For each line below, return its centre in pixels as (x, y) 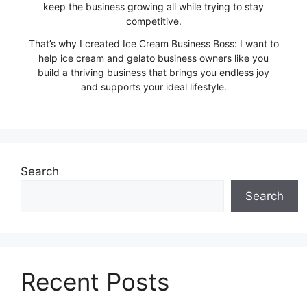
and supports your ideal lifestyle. (153, 86)
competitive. (153, 21)
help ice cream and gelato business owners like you (153, 58)
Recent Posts (95, 281)
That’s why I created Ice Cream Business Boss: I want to (153, 43)
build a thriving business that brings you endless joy (153, 72)
